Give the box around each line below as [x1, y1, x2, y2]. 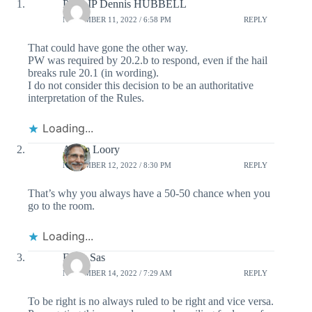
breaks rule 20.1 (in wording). [28, 67, 159, 79]
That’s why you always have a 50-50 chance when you [28, 187, 270, 200]
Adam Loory [63, 143, 120, 156]
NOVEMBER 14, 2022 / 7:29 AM [63, 268, 172, 277]
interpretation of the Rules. [28, 92, 144, 104]
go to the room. [28, 200, 95, 212]
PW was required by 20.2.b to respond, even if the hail [28, 54, 267, 67]
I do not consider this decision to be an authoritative [28, 79, 253, 92]
